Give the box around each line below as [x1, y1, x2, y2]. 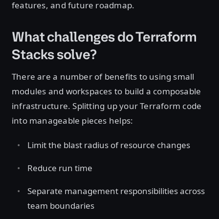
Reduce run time [27, 162, 92, 174]
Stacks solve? [12, 45, 97, 64]
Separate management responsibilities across [27, 185, 205, 197]
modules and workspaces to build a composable [12, 86, 201, 97]
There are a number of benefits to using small [12, 71, 195, 82]
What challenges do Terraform [12, 28, 197, 46]
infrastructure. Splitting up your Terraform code [12, 100, 202, 111]
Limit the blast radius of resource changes [27, 139, 190, 151]
